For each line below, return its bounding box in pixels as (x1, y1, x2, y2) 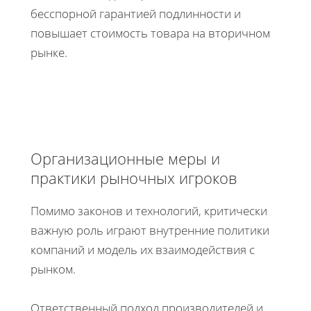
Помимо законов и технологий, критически (31, 203, 267, 219)
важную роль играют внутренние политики (31, 222, 269, 239)
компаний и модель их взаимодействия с (31, 242, 255, 258)
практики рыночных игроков (31, 167, 237, 189)
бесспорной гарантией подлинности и (31, 6, 241, 22)
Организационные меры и (31, 148, 220, 169)
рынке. (31, 44, 67, 61)
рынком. (31, 261, 76, 278)
